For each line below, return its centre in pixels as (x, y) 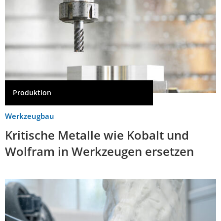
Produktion (32, 93)
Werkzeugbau (30, 116)
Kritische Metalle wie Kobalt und (97, 135)
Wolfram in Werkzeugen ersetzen (99, 151)
